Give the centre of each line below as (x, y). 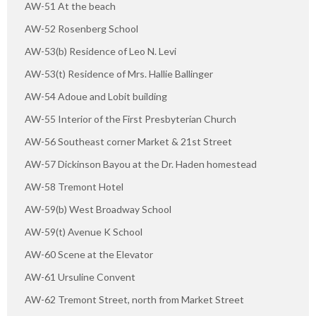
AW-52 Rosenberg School (81, 28)
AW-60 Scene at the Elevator (89, 254)
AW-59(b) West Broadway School (98, 209)
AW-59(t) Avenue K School (84, 231)
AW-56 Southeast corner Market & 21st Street (128, 141)
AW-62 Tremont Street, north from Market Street (134, 299)
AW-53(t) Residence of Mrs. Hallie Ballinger (119, 73)
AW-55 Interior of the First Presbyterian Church (130, 119)
